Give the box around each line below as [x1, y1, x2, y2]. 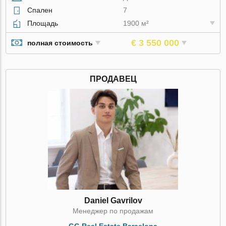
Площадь [27, 19, 59, 27]
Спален [27, 6, 53, 14]
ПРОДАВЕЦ [89, 74, 137, 83]
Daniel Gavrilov [84, 196, 142, 205]
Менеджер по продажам [73, 206, 153, 215]
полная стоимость [27, 39, 93, 47]
